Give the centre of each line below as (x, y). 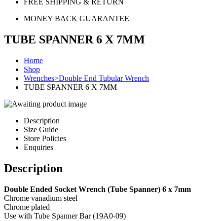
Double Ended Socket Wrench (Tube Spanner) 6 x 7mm (97, 189)
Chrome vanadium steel (41, 198)
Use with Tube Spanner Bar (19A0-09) (65, 216)
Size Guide (41, 129)
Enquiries (38, 147)
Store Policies (45, 138)
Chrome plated (27, 207)
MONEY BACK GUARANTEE (76, 18)
